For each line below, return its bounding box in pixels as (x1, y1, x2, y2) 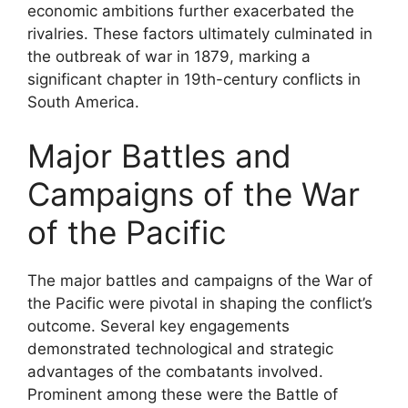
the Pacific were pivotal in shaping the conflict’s (27, 294, 372, 312)
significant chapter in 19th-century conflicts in (27, 69, 361, 88)
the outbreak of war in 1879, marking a (27, 46, 311, 66)
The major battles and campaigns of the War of (27, 271, 372, 290)
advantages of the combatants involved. (27, 362, 323, 381)
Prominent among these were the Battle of (27, 385, 338, 403)
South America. (27, 92, 139, 111)
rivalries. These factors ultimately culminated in (27, 24, 372, 43)
